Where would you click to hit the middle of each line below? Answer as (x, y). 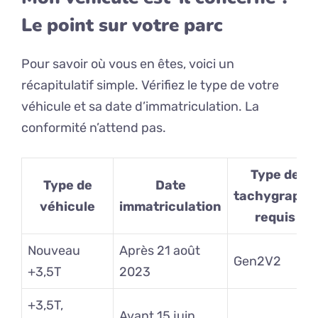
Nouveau (54, 251)
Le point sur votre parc (122, 26)
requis (275, 218)
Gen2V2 (257, 262)
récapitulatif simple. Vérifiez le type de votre (150, 86)
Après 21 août (160, 251)
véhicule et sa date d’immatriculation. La (140, 107)
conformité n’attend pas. (94, 128)
